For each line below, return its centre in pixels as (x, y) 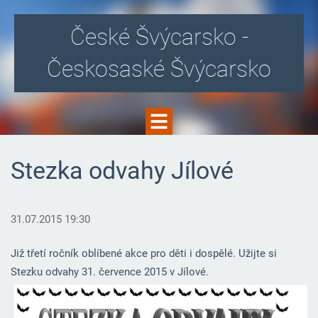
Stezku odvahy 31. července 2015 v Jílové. (111, 272)
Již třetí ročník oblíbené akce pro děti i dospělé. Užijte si (143, 254)
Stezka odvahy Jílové (122, 170)
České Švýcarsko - (159, 37)
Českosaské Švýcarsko (159, 69)
